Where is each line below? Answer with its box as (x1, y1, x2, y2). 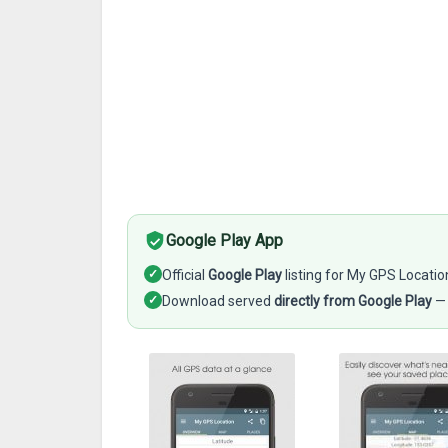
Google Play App (166, 231, 283, 250)
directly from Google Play (274, 293, 432, 309)
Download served (162, 293, 274, 309)
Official (162, 267, 208, 283)
